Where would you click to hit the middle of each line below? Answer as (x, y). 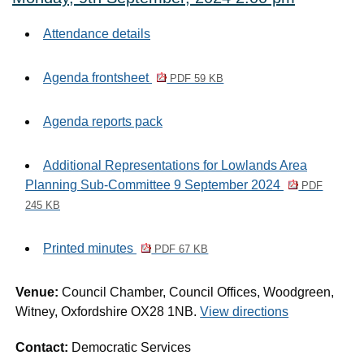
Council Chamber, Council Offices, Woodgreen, (198, 292)
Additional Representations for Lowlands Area (175, 165)
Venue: (39, 292)
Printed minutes (90, 248)
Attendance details (97, 34)
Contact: (44, 347)
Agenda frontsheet (97, 78)
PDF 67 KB (180, 249)
